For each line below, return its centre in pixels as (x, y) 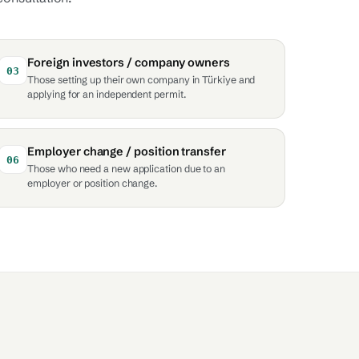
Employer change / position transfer (127, 151)
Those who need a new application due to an (126, 169)
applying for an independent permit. (107, 94)
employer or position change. (93, 183)
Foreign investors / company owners (129, 63)
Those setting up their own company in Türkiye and (141, 80)
